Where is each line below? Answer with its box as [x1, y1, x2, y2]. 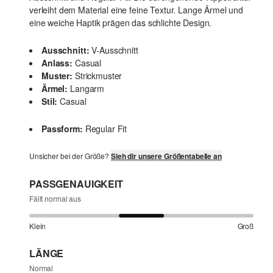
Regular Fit [85, 122, 127, 135]
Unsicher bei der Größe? [29, 151, 111, 161]
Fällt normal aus [29, 193, 81, 204]
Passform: [41, 122, 83, 135]
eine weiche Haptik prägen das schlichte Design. [29, 16, 212, 29]
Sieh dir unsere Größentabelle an [110, 151, 222, 162]
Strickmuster [75, 69, 122, 82]
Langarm [70, 82, 105, 95]
